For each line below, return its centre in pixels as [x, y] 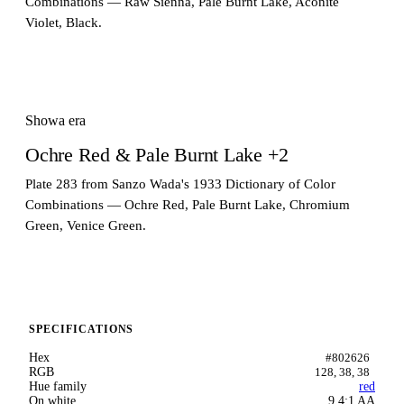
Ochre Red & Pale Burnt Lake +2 [157, 154]
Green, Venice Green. [86, 225]
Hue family [58, 386]
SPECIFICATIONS [82, 329]
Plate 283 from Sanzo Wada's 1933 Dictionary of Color [180, 184]
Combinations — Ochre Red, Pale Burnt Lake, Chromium [188, 204]
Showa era [55, 120]
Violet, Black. [64, 22]
